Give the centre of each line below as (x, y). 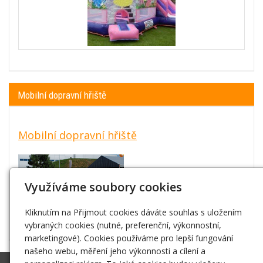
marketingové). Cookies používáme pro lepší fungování (129, 238)
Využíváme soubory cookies (104, 187)
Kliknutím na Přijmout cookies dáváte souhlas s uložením (134, 212)
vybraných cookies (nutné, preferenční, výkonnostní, (123, 225)
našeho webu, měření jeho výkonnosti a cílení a (115, 251)
